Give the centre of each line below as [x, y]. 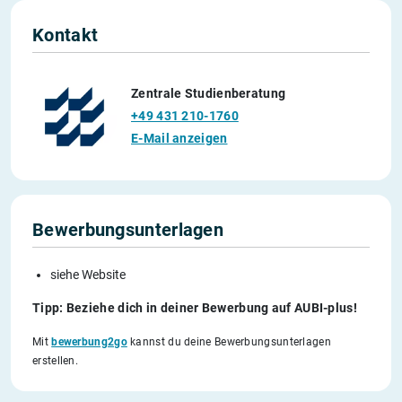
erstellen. [55, 360]
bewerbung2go [89, 341]
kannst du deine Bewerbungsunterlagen [229, 341]
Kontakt [66, 35]
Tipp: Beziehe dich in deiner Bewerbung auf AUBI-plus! [195, 307]
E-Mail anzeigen [179, 139]
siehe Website [88, 274]
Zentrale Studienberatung [209, 94]
